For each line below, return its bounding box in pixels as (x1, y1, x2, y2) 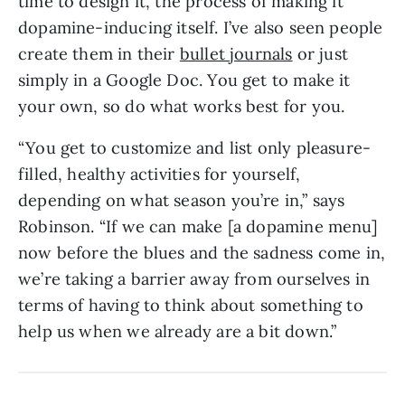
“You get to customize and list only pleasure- (18, 137, 372, 158)
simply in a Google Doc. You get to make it (18, 69, 351, 90)
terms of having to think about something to (18, 294, 363, 316)
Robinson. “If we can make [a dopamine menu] (18, 215, 378, 237)
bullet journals (179, 42, 293, 64)
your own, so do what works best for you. (18, 95, 345, 117)
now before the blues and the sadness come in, (18, 241, 386, 263)
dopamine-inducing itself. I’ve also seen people (18, 16, 383, 38)
